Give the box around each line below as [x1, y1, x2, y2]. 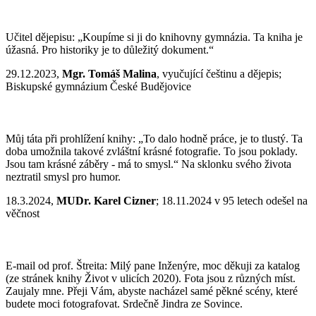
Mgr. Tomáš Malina [62, 68, 157, 80]
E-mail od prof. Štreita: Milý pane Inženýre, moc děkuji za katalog [6, 260, 300, 272]
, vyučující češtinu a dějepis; [157, 68, 281, 80]
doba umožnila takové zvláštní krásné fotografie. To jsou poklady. [6, 145, 298, 158]
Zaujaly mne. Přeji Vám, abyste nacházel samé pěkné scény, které [6, 285, 298, 298]
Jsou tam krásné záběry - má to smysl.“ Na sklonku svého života [6, 158, 291, 171]
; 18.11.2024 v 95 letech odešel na [156, 195, 308, 207]
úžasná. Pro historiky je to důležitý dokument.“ [6, 44, 214, 56]
